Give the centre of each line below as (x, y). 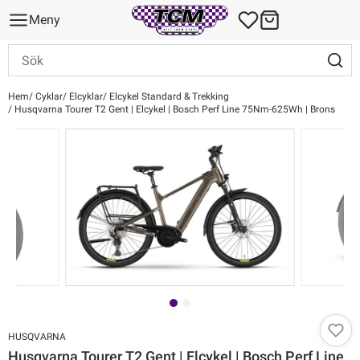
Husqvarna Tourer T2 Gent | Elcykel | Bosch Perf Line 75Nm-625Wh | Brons (174, 109)
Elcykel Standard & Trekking (168, 96)
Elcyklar (85, 96)
